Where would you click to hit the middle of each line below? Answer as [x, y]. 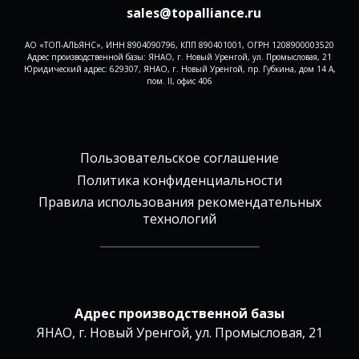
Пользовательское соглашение [179, 158]
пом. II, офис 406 [179, 81]
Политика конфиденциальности [179, 180]
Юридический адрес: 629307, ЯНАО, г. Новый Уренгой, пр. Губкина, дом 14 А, [179, 69]
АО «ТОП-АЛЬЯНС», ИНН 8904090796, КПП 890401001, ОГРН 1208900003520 [179, 45]
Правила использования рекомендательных [179, 202]
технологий [179, 218]
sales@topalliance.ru [194, 13]
